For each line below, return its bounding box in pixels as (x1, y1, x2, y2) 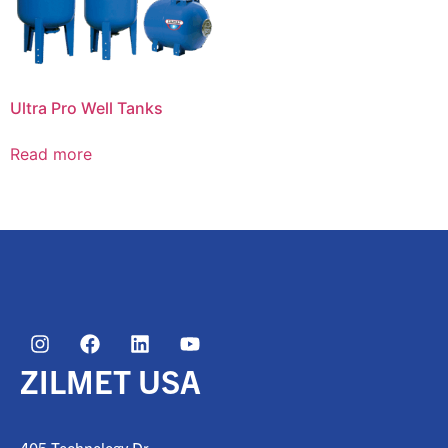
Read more (10, 144, 92, 165)
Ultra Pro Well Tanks (10, 98, 163, 119)
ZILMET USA (20, 360, 201, 401)
